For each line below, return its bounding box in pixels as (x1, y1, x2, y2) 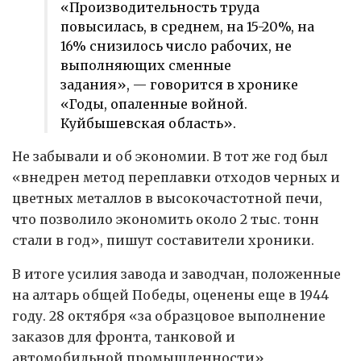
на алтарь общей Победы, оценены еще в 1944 (12, 286, 329, 303)
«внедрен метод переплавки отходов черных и (12, 168, 340, 185)
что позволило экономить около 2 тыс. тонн (12, 210, 319, 227)
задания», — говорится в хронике (60, 76, 298, 93)
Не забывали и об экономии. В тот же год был (12, 147, 328, 164)
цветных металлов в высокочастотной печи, (12, 189, 322, 206)
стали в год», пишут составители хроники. (12, 231, 314, 248)
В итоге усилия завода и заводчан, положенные (12, 265, 341, 282)
